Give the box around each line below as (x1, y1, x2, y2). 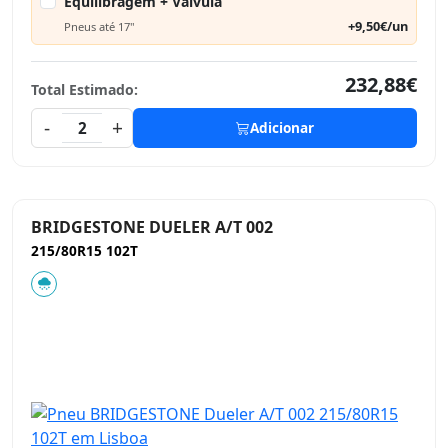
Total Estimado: (31, 80, 138, 99)
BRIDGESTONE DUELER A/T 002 (31, 216, 273, 238)
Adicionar (250, 118, 314, 137)
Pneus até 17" (64, 18, 135, 34)
